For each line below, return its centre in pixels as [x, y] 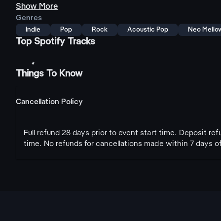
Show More [37, 7]
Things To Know [49, 74]
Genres [29, 18]
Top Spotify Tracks [56, 42]
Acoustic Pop [148, 30]
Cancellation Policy [49, 102]
